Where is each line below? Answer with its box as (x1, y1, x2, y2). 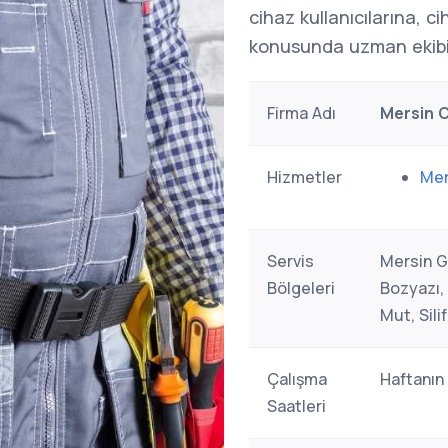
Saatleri (267, 395, 326, 417)
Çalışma (267, 368, 327, 390)
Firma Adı (267, 102, 336, 124)
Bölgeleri (267, 277, 335, 299)
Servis (267, 250, 314, 272)
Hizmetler (267, 166, 342, 188)
